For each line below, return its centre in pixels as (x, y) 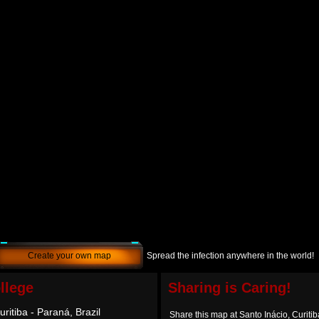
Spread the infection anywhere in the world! (230, 256)
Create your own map (69, 256)
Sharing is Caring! (230, 288)
